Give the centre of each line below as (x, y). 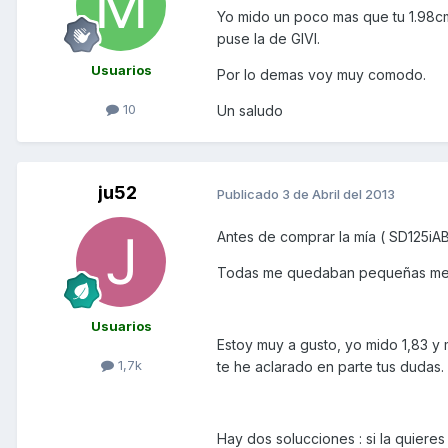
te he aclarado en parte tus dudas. (330, 367)
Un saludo (250, 111)
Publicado (249, 193)
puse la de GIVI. (268, 39)
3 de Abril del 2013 (338, 193)
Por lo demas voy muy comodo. (321, 75)
